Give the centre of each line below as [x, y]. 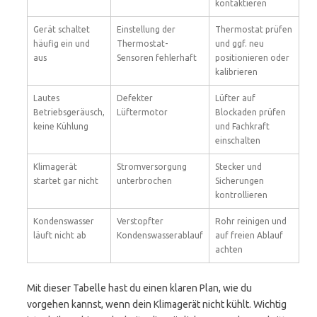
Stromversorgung [152, 167]
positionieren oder [252, 58]
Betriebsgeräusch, [69, 112]
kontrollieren [241, 195]
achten [229, 249]
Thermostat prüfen [254, 29]
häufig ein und [62, 44]
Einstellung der [146, 29]
